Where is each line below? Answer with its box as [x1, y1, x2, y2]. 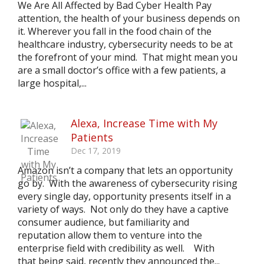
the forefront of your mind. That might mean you [18, 51, 237, 64]
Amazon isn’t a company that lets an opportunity [18, 164, 233, 177]
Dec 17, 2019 [71, 145, 121, 156]
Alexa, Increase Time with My [71, 116, 217, 130]
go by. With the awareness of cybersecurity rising [18, 177, 237, 190]
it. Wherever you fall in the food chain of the [18, 25, 212, 38]
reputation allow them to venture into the [18, 229, 202, 242]
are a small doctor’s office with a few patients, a [18, 64, 226, 77]
